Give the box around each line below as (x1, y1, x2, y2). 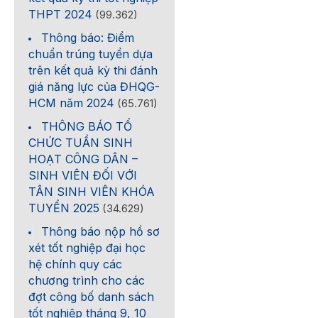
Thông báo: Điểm (41, 31, 135, 45)
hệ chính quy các (28, 257, 123, 271)
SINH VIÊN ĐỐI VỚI (28, 168, 138, 182)
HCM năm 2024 (28, 96, 115, 110)
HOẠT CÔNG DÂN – (28, 152, 138, 166)
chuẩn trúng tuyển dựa (28, 47, 153, 61)
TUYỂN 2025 (28, 201, 100, 215)
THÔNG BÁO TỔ (41, 119, 133, 133)
